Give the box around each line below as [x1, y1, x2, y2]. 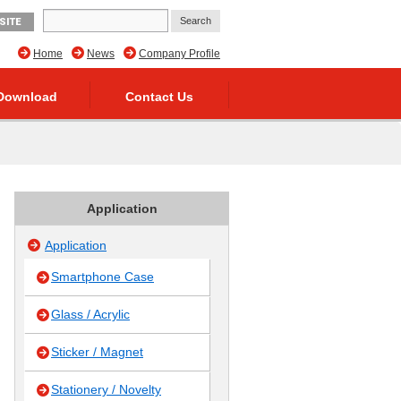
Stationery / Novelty [51, 382, 161, 397]
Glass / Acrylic [51, 307, 130, 321]
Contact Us [125, 90, 193, 104]
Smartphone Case [51, 269, 154, 284]
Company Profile [139, 47, 220, 60]
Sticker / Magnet [51, 345, 143, 359]
